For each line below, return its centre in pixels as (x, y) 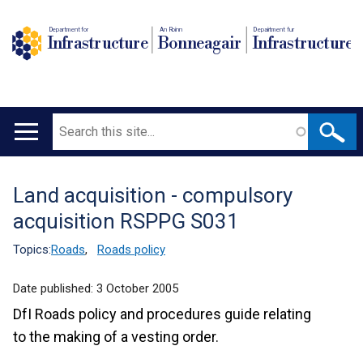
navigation (52, 178)
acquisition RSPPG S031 (126, 221)
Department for (69, 29)
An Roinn (171, 29)
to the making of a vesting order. (116, 337)
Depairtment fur (274, 29)
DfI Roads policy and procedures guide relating (162, 314)
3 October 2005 (137, 288)
